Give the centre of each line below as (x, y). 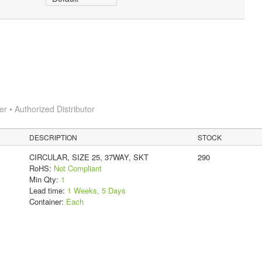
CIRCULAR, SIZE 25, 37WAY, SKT (89, 157)
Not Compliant (77, 168)
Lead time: (48, 190)
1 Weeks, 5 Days (96, 190)
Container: (47, 201)
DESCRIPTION (54, 137)
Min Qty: (45, 179)
